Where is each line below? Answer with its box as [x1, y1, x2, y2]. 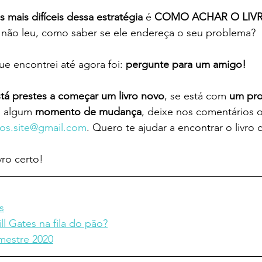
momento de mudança [35, 105, 142, 119]
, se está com [164, 89, 229, 103]
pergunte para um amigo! [126, 58, 246, 71]
